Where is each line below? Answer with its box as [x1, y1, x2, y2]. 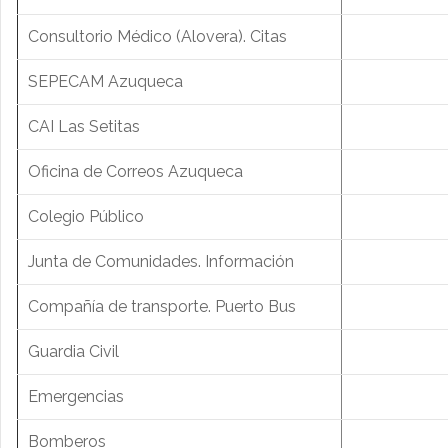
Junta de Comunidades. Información [28, 252, 294, 272]
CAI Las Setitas [28, 117, 140, 137]
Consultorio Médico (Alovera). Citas [28, 27, 287, 47]
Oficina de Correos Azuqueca [28, 162, 243, 182]
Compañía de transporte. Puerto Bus [28, 297, 296, 317]
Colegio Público [28, 207, 144, 227]
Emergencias [28, 387, 124, 407]
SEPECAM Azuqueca [28, 72, 183, 92]
